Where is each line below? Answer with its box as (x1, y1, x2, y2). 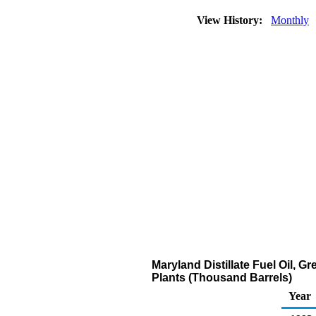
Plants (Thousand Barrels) (152, 272, 292, 284)
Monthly (271, 14, 309, 26)
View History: (194, 14, 268, 26)
